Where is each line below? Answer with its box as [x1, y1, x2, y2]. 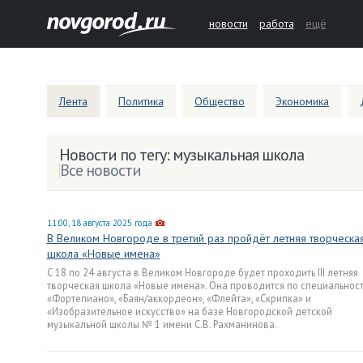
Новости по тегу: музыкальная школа [58, 144, 304, 165]
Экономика [275, 94, 330, 109]
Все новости [59, 160, 141, 181]
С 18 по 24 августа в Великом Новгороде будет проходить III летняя [46, 266, 358, 279]
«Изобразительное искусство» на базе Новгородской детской [46, 305, 332, 318]
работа [258, 16, 294, 31]
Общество [194, 94, 245, 109]
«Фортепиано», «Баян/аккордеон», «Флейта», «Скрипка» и [46, 292, 311, 305]
